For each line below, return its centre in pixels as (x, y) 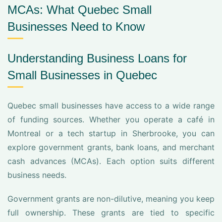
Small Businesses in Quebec (82, 75)
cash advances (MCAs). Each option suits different (111, 161)
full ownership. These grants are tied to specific (111, 213)
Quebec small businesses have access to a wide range (111, 106)
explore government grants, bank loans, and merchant (111, 147)
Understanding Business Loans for (97, 58)
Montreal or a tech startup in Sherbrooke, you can (111, 133)
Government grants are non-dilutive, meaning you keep (111, 199)
